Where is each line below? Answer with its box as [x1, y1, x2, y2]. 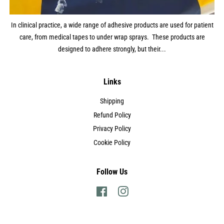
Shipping [100, 96, 124, 105]
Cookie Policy [93, 138, 130, 147]
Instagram [128, 187, 157, 196]
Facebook [107, 187, 134, 196]
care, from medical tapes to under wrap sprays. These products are [19, 32, 205, 41]
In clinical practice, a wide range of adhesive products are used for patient [10, 20, 213, 29]
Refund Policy [93, 110, 131, 119]
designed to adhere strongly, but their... [58, 44, 166, 53]
